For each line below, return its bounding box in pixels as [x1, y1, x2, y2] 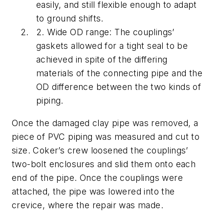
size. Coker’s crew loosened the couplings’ [12, 145, 188, 155]
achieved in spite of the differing [36, 54, 168, 65]
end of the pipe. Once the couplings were [12, 172, 183, 183]
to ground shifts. [36, 13, 104, 24]
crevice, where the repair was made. [12, 199, 163, 210]
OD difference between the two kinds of [36, 82, 201, 92]
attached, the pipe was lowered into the [12, 186, 175, 197]
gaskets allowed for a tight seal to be [36, 41, 188, 51]
